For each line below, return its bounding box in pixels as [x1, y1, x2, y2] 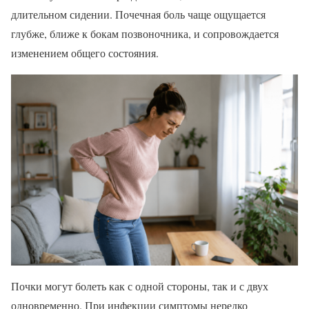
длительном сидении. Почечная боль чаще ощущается [11, 7, 266, 22]
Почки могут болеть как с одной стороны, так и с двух [11, 278, 268, 293]
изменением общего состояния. [11, 46, 159, 61]
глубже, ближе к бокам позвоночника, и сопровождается [11, 26, 279, 41]
